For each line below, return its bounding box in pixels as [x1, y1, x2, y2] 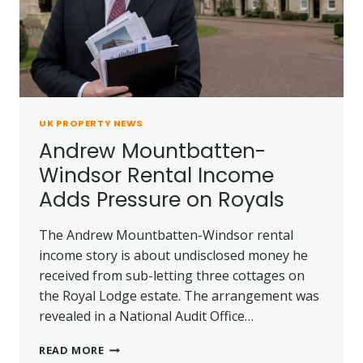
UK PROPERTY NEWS [39, 117, 143, 130]
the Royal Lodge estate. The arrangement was [39, 287, 319, 305]
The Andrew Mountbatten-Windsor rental [39, 226, 293, 245]
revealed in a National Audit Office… [39, 307, 254, 326]
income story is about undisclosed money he [39, 246, 308, 265]
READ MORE [39, 343, 105, 358]
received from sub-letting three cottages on [39, 267, 305, 285]
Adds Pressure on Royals [39, 186, 284, 215]
